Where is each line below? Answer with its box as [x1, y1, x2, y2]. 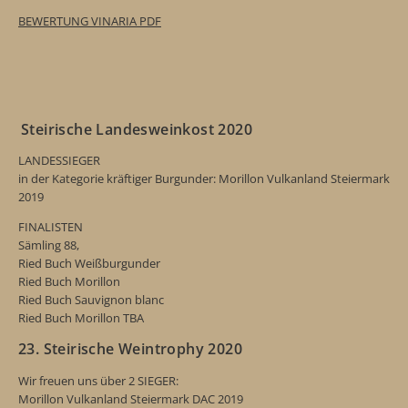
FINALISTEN [18, 219, 83, 236]
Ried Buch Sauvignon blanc [18, 291, 169, 309]
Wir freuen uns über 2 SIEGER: [18, 372, 181, 390]
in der [18, 170, 49, 188]
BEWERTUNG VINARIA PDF [18, 13, 161, 30]
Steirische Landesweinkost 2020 [21, 118, 252, 139]
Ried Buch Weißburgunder [18, 255, 163, 272]
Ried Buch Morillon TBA [18, 310, 144, 327]
